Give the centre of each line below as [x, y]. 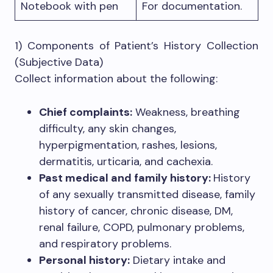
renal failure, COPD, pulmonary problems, [142, 227]
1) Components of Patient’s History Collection [136, 46]
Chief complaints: [86, 112]
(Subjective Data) [59, 62]
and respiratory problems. [105, 244]
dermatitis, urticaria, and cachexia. [126, 161]
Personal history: [84, 260]
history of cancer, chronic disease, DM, [136, 211]
